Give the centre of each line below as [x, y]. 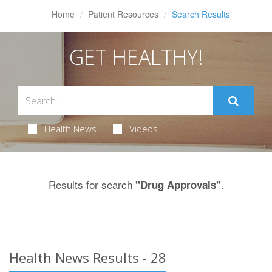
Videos [143, 129]
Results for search [92, 184]
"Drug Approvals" [178, 185]
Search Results [201, 14]
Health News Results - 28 [88, 257]
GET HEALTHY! [136, 57]
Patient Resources [123, 14]
